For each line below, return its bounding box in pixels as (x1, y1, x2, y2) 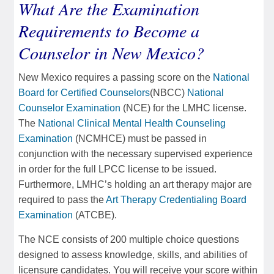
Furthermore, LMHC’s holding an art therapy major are (18, 179, 252, 190)
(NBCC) (150, 87, 187, 98)
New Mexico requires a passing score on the (18, 72, 213, 83)
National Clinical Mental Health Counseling (38, 117, 226, 128)
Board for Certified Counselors (18, 87, 150, 98)
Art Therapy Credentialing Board (106, 194, 246, 205)
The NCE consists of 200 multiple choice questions (18, 234, 239, 245)
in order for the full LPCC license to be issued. (18, 163, 217, 174)
